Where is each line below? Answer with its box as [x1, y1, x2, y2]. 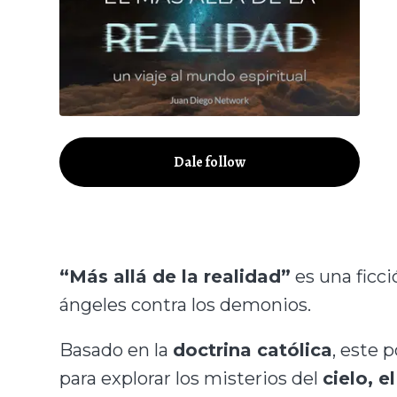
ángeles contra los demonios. [59, 294, 312, 315]
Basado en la [59, 339, 174, 362]
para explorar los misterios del [59, 368, 323, 390]
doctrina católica [173, 339, 333, 362]
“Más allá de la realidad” [59, 266, 292, 287]
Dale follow [174, 152, 246, 173]
